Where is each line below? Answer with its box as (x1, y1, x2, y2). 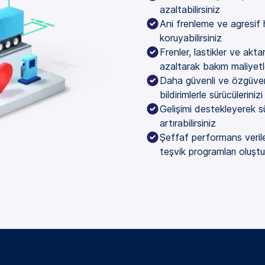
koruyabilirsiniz (160, 31, 222, 44)
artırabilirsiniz (160, 117, 216, 129)
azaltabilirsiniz (160, 3, 220, 15)
